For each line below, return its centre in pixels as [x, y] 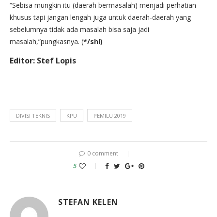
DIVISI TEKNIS [33, 116]
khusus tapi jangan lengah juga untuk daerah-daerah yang [100, 17]
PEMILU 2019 [110, 116]
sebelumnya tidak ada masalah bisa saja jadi [79, 30]
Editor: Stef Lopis [43, 61]
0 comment [103, 154]
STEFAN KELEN [88, 202]
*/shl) [93, 42]
